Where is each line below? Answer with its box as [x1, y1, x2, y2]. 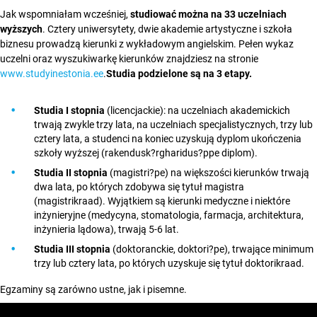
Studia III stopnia [34, 243, 110, 255]
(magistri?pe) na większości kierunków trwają [108, 166, 309, 179]
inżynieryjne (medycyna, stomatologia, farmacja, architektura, [34, 209, 304, 221]
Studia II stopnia [34, 166, 108, 179]
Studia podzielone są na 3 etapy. [106, 67, 252, 80]
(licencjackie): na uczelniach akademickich [105, 104, 290, 117]
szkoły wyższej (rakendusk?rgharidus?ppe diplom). [34, 146, 258, 159]
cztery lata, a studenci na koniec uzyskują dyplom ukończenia [34, 132, 301, 145]
